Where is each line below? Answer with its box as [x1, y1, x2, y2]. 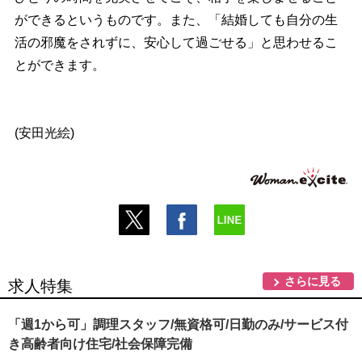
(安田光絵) [14, 125, 74, 140]
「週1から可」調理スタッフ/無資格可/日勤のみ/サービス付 [8, 317, 348, 331]
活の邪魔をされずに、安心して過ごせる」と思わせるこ [14, 35, 338, 49]
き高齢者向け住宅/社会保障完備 [8, 336, 192, 351]
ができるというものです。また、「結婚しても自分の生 [14, 12, 338, 27]
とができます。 [14, 57, 105, 72]
